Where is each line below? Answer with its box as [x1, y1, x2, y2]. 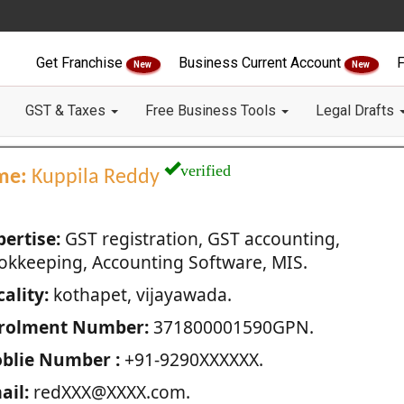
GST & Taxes [25, 102, 109, 119]
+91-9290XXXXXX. [119, 347, 263, 372]
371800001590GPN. [148, 315, 314, 339]
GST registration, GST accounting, [60, 226, 340, 251]
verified [179, 158, 231, 178]
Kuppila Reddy [26, 167, 164, 188]
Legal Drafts [316, 102, 398, 119]
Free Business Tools [145, 102, 280, 119]
